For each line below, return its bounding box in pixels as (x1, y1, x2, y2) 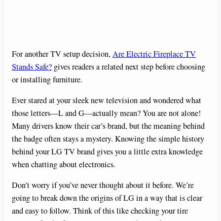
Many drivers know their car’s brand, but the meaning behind (12, 120, 205, 132)
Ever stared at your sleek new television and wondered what (12, 95, 201, 106)
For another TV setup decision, (12, 48, 112, 59)
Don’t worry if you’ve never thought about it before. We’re (12, 180, 194, 191)
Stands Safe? (12, 61, 52, 72)
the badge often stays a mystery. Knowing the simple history (12, 133, 204, 145)
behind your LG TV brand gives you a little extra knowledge (12, 146, 203, 157)
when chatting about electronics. (12, 159, 115, 170)
